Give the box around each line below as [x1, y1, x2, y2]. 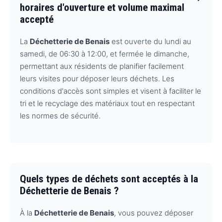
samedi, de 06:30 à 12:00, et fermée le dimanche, [20, 49, 189, 59]
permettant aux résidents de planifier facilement [20, 61, 184, 71]
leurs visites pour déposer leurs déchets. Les [20, 74, 174, 84]
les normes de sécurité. [20, 111, 101, 121]
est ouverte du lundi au [110, 37, 191, 47]
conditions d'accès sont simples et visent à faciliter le [20, 86, 201, 96]
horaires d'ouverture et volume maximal [20, 1, 184, 14]
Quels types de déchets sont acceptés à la [20, 172, 198, 185]
